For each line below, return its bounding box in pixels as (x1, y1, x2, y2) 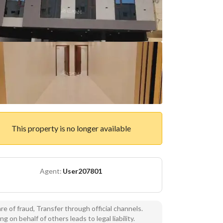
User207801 (63, 167, 102, 175)
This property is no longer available (11, 123, 131, 133)
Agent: (40, 167, 62, 175)
